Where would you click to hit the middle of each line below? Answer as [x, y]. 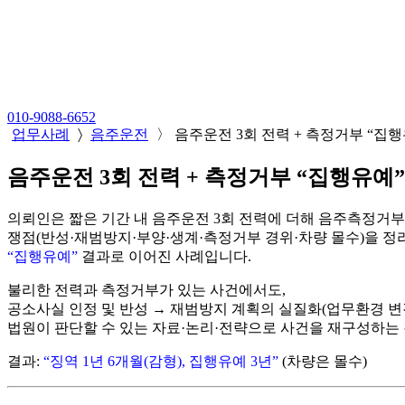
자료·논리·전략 [200, 327]
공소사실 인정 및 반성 [78, 308]
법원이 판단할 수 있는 [80, 327]
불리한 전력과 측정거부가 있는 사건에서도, [146, 289]
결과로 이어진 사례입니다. [165, 256]
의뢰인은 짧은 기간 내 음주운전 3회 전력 [137, 218]
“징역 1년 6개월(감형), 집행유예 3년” [161, 361]
